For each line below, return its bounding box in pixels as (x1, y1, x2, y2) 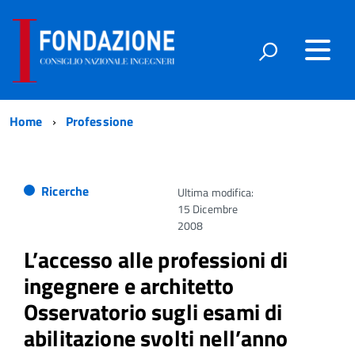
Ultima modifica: (177, 184, 254, 201)
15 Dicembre (177, 200, 238, 218)
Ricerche (41, 181, 90, 201)
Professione (65, 112, 134, 132)
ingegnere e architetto (24, 269, 235, 303)
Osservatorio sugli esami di (24, 295, 283, 330)
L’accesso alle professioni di (24, 242, 288, 277)
